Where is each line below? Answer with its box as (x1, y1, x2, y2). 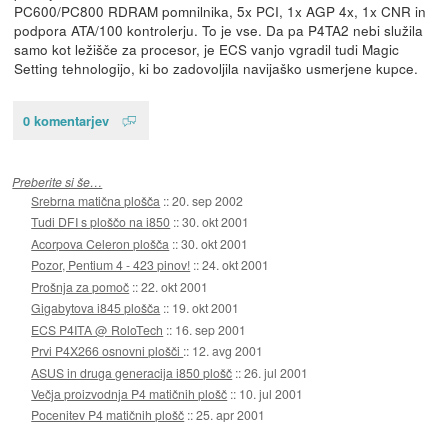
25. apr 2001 (196, 406, 266, 424)
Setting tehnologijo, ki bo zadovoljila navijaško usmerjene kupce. (13, 57, 418, 78)
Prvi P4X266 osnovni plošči (31, 342, 184, 360)
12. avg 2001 (192, 342, 264, 360)
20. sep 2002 (172, 191, 244, 209)
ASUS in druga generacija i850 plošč (31, 363, 233, 381)
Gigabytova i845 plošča (31, 299, 161, 317)
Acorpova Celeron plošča (31, 234, 170, 252)
